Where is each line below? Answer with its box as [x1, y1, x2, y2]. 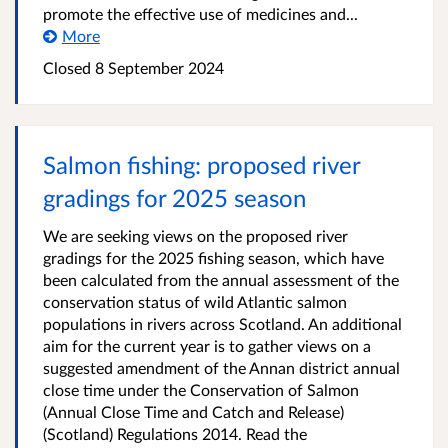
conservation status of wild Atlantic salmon [43, 292, 347, 311]
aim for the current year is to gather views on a [43, 336, 371, 355]
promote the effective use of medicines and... [43, 4, 358, 23]
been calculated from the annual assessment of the [43, 270, 399, 289]
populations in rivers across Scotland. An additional [43, 314, 402, 333]
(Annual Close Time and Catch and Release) [43, 402, 344, 421]
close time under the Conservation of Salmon [43, 380, 359, 399]
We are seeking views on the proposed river [43, 226, 348, 245]
